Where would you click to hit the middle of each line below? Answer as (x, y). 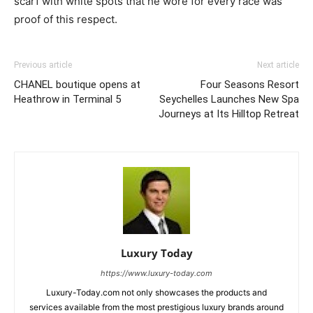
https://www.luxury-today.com (156, 273)
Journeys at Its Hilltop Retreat (229, 114)
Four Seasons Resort (250, 84)
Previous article (43, 65)
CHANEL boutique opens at (77, 84)
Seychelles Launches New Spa (229, 99)
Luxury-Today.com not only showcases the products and (156, 292)
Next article (278, 65)
